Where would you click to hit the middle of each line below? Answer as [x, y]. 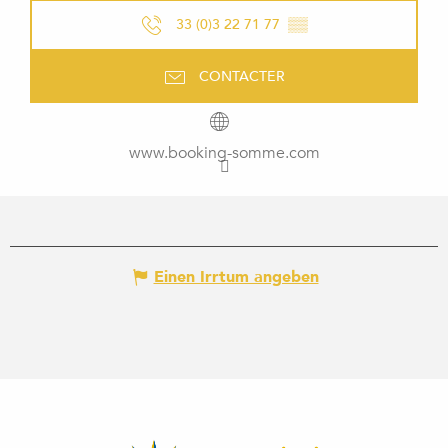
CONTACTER [242, 76]
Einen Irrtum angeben [236, 276]
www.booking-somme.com [224, 152]
